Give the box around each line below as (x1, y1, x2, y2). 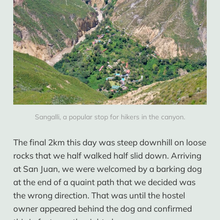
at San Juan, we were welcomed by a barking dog (13, 163, 202, 174)
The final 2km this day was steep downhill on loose (13, 137, 206, 147)
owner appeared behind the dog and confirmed (13, 203, 192, 214)
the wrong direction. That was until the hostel (13, 190, 185, 200)
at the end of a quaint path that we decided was (13, 176, 195, 187)
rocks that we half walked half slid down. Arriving (13, 150, 201, 161)
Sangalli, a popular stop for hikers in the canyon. (35, 112, 185, 122)
